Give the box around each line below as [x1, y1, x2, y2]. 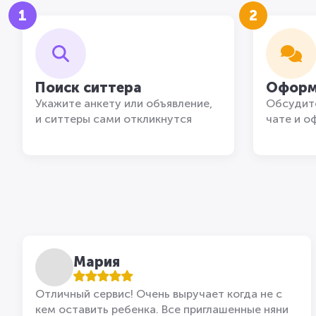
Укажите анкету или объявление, [35, 97, 212, 110]
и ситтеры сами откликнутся [35, 112, 192, 126]
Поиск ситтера [35, 79, 142, 96]
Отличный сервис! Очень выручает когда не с [35, 287, 282, 300]
